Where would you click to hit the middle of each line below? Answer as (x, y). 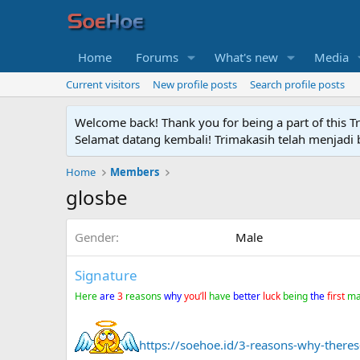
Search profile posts (297, 85)
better (248, 297)
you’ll (196, 297)
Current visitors (103, 85)
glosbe (97, 198)
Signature (106, 276)
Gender (95, 237)
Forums (157, 57)
